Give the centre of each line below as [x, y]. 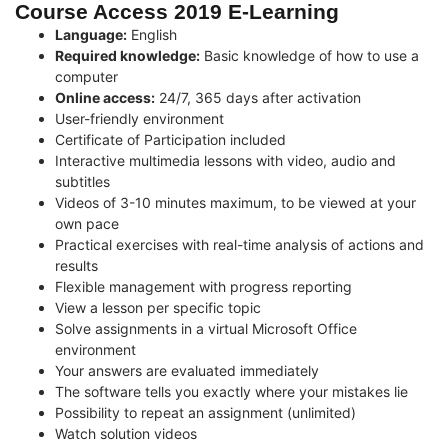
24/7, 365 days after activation [258, 97]
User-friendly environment [139, 118]
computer [86, 76]
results [76, 265]
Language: [91, 34]
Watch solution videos [126, 433]
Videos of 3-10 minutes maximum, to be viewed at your [235, 202]
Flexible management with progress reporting [203, 286]
